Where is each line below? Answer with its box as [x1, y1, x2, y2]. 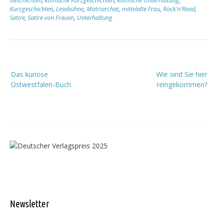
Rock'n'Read [163, 5, 195, 14]
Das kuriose [11, 70, 48, 79]
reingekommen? [157, 80, 207, 90]
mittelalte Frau [122, 5, 160, 14]
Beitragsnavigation [9, 58, 105, 73]
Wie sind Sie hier [156, 70, 207, 79]
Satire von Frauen [28, 14, 74, 22]
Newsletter [10, 198, 49, 210]
